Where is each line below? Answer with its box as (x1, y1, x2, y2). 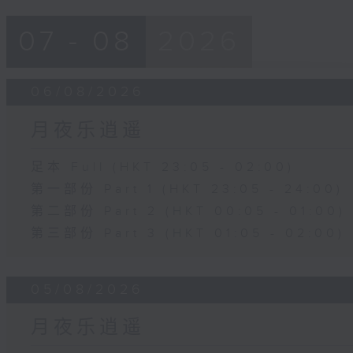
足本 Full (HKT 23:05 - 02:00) (31, 159, 295, 175)
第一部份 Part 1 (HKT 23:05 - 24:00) (31, 181, 344, 197)
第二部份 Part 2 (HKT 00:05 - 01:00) (31, 203, 347, 219)
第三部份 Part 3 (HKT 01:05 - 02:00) (31, 225, 346, 241)
